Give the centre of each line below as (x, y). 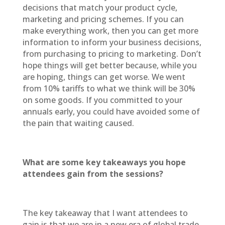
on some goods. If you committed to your (102, 100)
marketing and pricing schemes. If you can (103, 19)
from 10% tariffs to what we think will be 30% (109, 88)
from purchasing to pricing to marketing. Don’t (112, 54)
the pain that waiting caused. (78, 123)
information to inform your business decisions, (112, 42)
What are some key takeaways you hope (104, 162)
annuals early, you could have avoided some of (111, 111)
